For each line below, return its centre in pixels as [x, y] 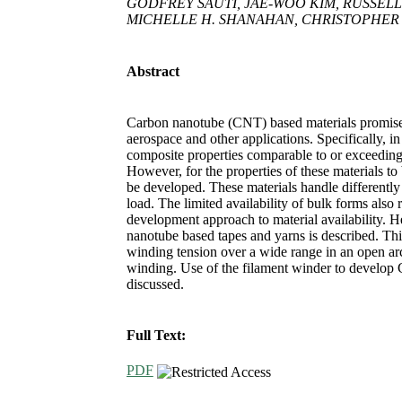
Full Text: [156, 336]
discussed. [155, 284]
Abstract [153, 71]
